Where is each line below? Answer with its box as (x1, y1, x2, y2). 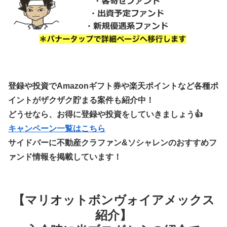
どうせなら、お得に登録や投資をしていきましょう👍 (8, 109, 203, 119)
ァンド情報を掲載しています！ (8, 152, 122, 161)
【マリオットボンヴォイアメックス (12, 193, 215, 207)
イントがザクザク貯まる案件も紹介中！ (8, 95, 154, 104)
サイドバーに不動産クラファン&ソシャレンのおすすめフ (8, 138, 217, 147)
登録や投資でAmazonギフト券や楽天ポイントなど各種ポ (8, 81, 218, 90)
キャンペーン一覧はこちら (8, 124, 105, 133)
